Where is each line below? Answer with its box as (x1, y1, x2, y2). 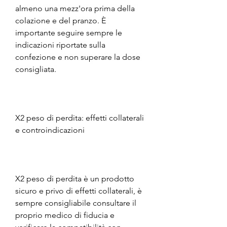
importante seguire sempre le (15, 27, 122, 37)
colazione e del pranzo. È (15, 15, 106, 25)
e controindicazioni (15, 125, 85, 135)
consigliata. (15, 64, 56, 74)
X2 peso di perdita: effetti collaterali (15, 112, 144, 123)
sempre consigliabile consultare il (15, 198, 136, 208)
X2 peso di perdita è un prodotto (15, 173, 134, 183)
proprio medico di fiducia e (15, 210, 115, 220)
